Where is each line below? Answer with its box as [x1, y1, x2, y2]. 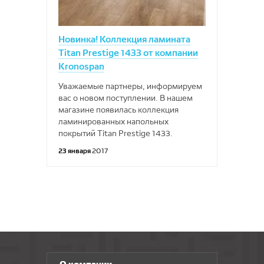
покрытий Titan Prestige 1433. [58, 128, 173, 138]
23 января [58, 146, 92, 155]
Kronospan [58, 61, 104, 72]
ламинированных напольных [58, 117, 169, 126]
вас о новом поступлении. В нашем [58, 93, 193, 103]
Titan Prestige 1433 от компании [58, 47, 198, 58]
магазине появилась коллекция [58, 105, 179, 114]
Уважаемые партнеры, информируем [58, 81, 202, 91]
